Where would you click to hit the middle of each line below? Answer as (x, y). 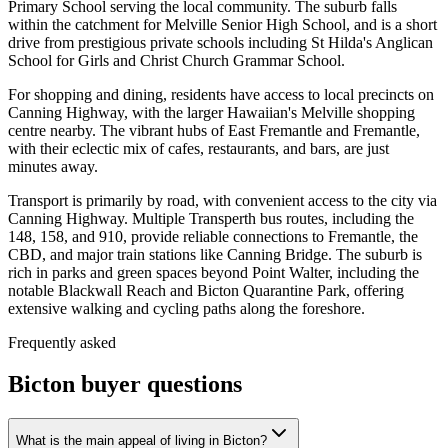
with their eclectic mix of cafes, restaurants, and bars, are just (198, 148)
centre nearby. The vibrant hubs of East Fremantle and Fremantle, (214, 130)
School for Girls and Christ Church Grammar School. (176, 60)
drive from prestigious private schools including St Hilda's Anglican (220, 42)
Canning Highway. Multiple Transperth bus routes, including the (211, 218)
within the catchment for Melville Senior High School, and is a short (222, 24)
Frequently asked (62, 342)
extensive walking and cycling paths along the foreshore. (186, 308)
